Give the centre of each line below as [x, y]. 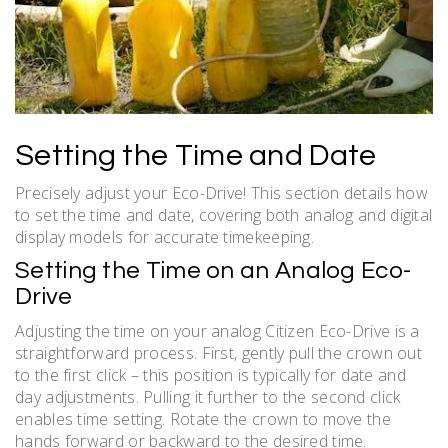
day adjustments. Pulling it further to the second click [208, 397]
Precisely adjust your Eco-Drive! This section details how [222, 193]
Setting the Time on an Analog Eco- [213, 271]
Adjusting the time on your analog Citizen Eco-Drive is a [217, 331]
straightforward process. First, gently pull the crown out [219, 353]
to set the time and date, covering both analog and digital [224, 215]
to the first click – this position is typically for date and [210, 375]
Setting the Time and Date [196, 156]
